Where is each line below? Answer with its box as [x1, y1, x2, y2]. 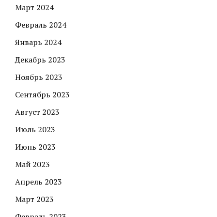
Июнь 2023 [15, 141, 56, 153]
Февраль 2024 [15, 19, 66, 31]
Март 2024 [15, 2, 54, 13]
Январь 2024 [15, 37, 62, 48]
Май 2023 [15, 159, 50, 170]
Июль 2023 [15, 124, 55, 135]
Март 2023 [15, 194, 54, 205]
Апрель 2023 [15, 176, 62, 187]
